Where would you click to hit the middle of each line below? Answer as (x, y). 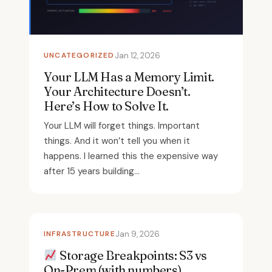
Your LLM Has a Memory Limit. (129, 76)
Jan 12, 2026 (137, 55)
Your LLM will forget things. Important (122, 125)
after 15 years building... (92, 171)
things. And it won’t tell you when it (117, 141)
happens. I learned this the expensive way (131, 156)
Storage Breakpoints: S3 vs (132, 255)
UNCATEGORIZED (79, 55)
